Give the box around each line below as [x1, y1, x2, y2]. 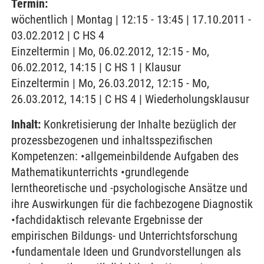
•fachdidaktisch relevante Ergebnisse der [11, 213, 203, 227]
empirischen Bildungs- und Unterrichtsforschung [11, 229, 237, 243]
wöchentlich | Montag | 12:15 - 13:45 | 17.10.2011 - [11, 12, 251, 27]
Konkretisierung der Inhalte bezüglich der [41, 117, 236, 131]
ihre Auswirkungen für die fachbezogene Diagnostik [11, 197, 253, 211]
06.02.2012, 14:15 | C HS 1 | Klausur [11, 60, 181, 74]
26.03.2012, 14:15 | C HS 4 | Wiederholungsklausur [11, 92, 249, 106]
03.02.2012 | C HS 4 [11, 28, 104, 42]
